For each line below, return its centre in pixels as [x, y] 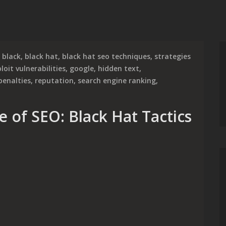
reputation [54, 80]
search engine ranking [117, 80]
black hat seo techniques [106, 56]
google [82, 68]
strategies [173, 56]
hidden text [119, 68]
